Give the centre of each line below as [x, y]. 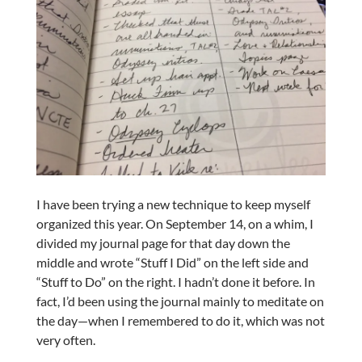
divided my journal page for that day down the [163, 243]
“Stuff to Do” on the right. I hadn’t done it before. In [175, 282]
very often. [65, 340]
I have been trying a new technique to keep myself [173, 204]
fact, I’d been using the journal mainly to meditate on [180, 301]
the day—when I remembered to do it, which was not [180, 321]
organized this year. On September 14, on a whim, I [175, 224]
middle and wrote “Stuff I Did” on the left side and [172, 263]
